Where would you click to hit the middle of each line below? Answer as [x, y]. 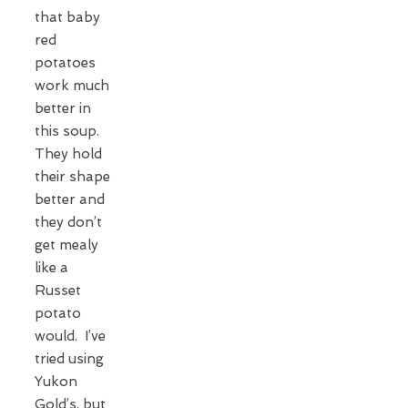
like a [51, 267]
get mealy [66, 245]
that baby [67, 17]
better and [70, 199]
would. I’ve [70, 336]
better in [63, 108]
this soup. [67, 131]
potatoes [65, 62]
